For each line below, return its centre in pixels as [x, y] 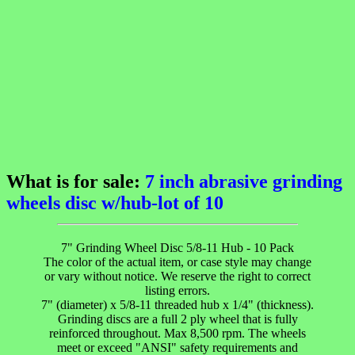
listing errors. [177, 290]
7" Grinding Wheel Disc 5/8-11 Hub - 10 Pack [177, 247]
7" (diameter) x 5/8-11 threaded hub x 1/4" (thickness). [177, 304]
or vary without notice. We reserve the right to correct [177, 276]
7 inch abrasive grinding [244, 181]
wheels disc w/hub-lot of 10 [115, 202]
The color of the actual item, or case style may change [177, 261]
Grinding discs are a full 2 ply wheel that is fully [177, 319]
